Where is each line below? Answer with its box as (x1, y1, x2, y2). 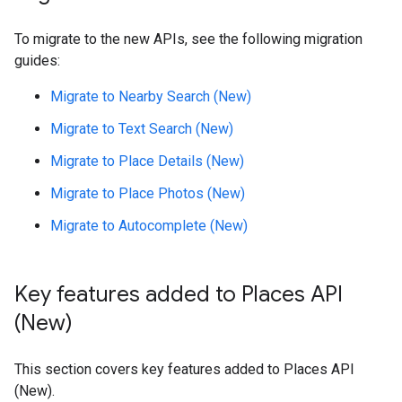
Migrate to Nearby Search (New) (50, 88, 251, 105)
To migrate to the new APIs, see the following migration (14, 31, 363, 48)
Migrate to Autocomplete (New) (50, 217, 248, 234)
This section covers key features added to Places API (14, 361, 354, 378)
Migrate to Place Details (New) (50, 153, 244, 170)
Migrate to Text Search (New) (50, 120, 233, 137)
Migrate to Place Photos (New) (50, 185, 245, 202)
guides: (14, 52, 60, 69)
